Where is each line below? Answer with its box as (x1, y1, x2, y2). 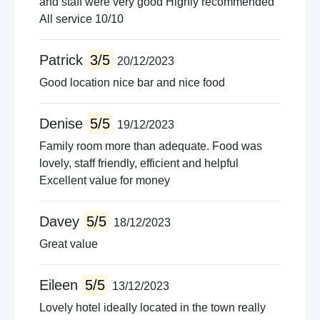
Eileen (39, 277, 82, 293)
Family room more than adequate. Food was (39, 140, 262, 152)
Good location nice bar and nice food (39, 76, 225, 89)
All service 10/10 (39, 13, 124, 25)
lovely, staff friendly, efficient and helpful (39, 157, 239, 169)
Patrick (39, 52, 87, 68)
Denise (39, 116, 87, 131)
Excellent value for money (39, 174, 170, 186)
